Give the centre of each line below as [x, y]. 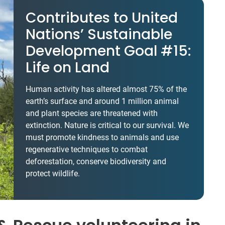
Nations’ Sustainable [99, 34]
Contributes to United [102, 18]
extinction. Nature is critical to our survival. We [107, 125]
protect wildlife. [53, 174]
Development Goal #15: [108, 51]
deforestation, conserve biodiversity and [96, 161]
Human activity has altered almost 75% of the [106, 89]
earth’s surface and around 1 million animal [102, 101]
